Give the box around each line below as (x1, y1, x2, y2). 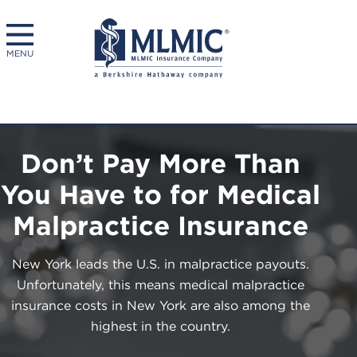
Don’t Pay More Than (21, 147, 301, 179)
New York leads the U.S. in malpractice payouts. (12, 257, 310, 273)
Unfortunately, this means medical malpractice (17, 277, 305, 293)
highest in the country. (91, 319, 231, 335)
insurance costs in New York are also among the (11, 298, 311, 314)
